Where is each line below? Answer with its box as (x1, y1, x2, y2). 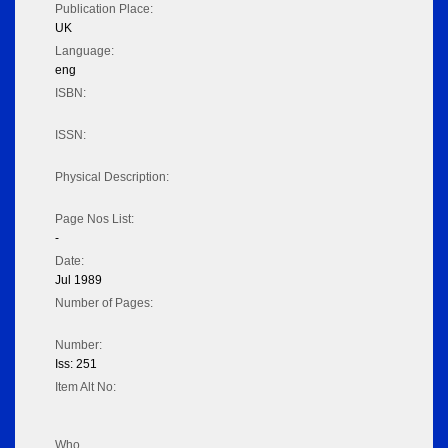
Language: (55, 44, 114, 59)
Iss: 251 (55, 357, 97, 372)
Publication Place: (55, 2, 153, 17)
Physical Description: (55, 170, 169, 185)
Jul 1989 (55, 273, 102, 288)
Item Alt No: (55, 380, 116, 395)
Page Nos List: (55, 212, 134, 227)
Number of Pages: (55, 296, 153, 311)
